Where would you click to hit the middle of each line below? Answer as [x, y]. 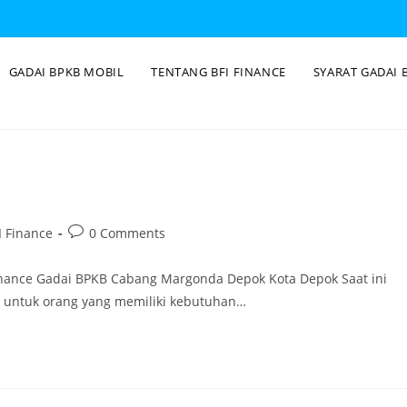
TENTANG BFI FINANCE [218, 72]
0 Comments [127, 233]
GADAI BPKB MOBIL [66, 72]
